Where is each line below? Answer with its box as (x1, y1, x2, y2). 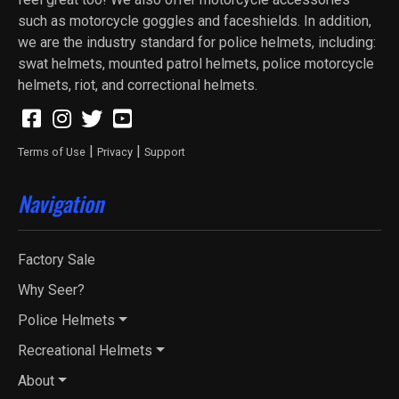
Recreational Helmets (18, 341, 152, 359)
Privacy (97, 144, 133, 159)
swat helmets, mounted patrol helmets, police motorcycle (18, 54, 374, 72)
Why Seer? (18, 281, 85, 298)
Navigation (18, 186, 103, 219)
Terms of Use (18, 144, 85, 159)
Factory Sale (18, 250, 95, 268)
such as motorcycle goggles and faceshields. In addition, (18, 12, 371, 29)
